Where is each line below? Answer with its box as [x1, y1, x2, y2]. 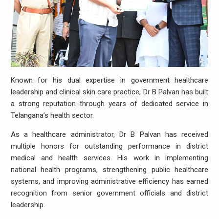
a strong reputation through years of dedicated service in [10, 99, 209, 109]
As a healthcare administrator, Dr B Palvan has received [10, 130, 209, 139]
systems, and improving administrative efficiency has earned [10, 177, 209, 186]
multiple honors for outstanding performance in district [10, 142, 209, 151]
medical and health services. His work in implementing [10, 153, 209, 163]
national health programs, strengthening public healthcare [10, 165, 209, 175]
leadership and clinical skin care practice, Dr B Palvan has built [10, 88, 209, 97]
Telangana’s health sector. [10, 111, 94, 120]
